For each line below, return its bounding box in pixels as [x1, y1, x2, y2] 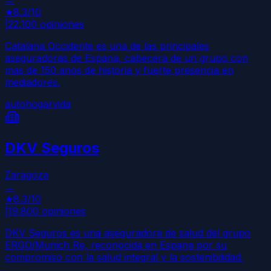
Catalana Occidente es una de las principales [5, 40, 209, 53]
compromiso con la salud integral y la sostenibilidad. [5, 251, 243, 264]
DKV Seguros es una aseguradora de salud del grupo [5, 227, 250, 240]
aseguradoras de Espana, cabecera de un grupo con [5, 52, 248, 65]
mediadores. [5, 76, 60, 89]
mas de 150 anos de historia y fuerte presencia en [5, 64, 233, 77]
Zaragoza [5, 169, 48, 181]
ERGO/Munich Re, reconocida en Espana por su [5, 239, 227, 252]
